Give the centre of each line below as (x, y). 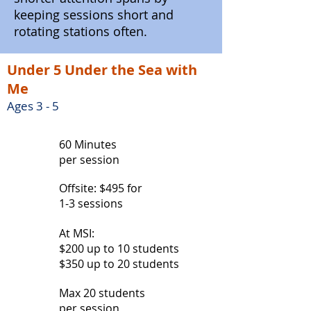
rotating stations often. (81, 31)
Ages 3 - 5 (33, 106)
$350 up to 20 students (119, 264)
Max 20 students (102, 293)
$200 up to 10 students (119, 249)
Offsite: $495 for (101, 188)
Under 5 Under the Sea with (102, 70)
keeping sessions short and (94, 15)
